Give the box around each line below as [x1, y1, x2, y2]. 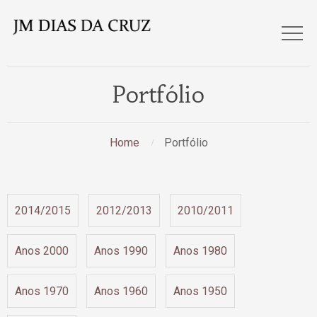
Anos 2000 [15, 244, 69, 258]
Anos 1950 [173, 284, 227, 298]
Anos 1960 [94, 284, 148, 298]
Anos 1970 [15, 284, 69, 298]
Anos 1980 [173, 244, 227, 258]
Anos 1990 [94, 244, 148, 258]
